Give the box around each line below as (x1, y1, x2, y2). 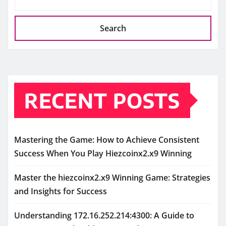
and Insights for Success (14, 185, 107, 197)
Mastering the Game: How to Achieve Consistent (14, 134, 199, 145)
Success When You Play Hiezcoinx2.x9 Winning (14, 147, 192, 159)
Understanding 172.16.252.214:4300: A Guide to (14, 209, 194, 221)
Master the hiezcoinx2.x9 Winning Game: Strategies (14, 172, 210, 183)
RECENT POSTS (24, 87, 180, 113)
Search (100, 22, 126, 34)
